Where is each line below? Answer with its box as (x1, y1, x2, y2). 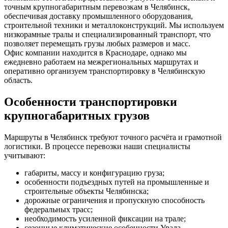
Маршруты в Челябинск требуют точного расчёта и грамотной (4, 133, 222, 142)
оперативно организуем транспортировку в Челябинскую (4, 67, 205, 76)
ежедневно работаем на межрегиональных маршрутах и (4, 58, 198, 67)
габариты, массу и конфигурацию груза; (24, 168, 164, 178)
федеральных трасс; (24, 205, 93, 214)
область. (4, 76, 33, 85)
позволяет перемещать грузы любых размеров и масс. (4, 39, 190, 48)
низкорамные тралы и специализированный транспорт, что (4, 30, 211, 39)
